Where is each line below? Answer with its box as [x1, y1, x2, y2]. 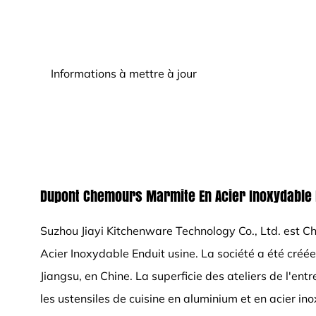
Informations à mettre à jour [51, 66, 197, 80]
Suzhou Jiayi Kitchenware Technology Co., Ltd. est [40, 224, 303, 238]
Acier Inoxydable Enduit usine [40, 246, 195, 260]
